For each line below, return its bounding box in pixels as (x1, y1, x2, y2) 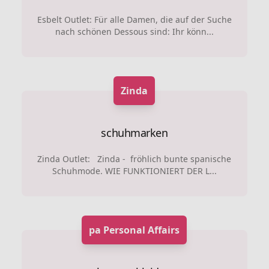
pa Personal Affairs (89, 223, 180, 237)
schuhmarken (101, 125, 168, 140)
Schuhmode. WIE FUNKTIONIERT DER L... (52, 165, 217, 177)
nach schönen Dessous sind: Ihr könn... (55, 26, 214, 37)
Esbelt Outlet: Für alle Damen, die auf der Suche (37, 14, 232, 25)
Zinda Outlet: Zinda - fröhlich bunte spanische (37, 153, 232, 165)
